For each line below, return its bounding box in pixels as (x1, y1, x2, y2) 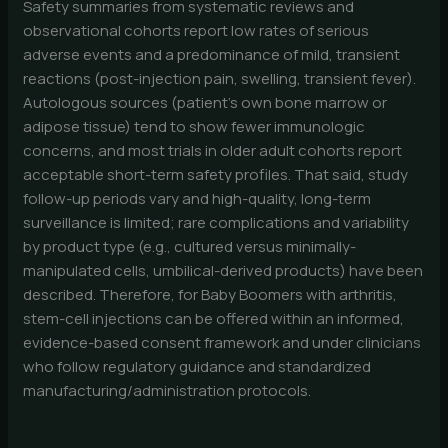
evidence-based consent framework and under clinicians (23, 332, 422, 354)
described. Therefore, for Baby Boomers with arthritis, (23, 284, 398, 306)
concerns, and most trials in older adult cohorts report (23, 140, 403, 162)
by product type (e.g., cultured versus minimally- (23, 236, 357, 258)
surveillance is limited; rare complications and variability (23, 212, 410, 234)
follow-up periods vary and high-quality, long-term (23, 188, 372, 210)
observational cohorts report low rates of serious (23, 20, 370, 42)
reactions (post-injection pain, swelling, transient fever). (23, 68, 417, 90)
